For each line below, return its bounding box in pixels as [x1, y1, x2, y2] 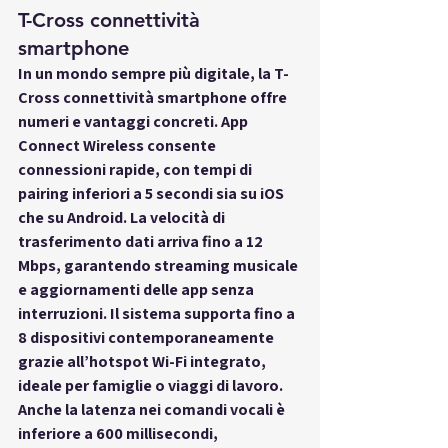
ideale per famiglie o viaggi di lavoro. [18, 374, 286, 396]
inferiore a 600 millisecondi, [18, 422, 221, 444]
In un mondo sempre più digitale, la [18, 62, 274, 84]
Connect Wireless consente [18, 134, 219, 156]
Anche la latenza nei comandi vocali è [18, 398, 288, 420]
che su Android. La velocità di [18, 206, 228, 228]
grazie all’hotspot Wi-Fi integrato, [18, 350, 269, 372]
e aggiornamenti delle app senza [18, 278, 257, 300]
